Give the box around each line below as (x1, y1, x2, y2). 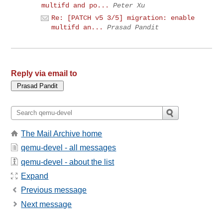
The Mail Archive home (21, 129, 103, 138)
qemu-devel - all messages (21, 143, 116, 152)
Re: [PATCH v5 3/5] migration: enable (51, 13, 195, 22)
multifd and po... (41, 1, 110, 10)
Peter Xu (113, 1, 145, 10)
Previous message (21, 186, 87, 195)
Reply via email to (11, 69, 78, 78)
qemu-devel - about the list (21, 157, 114, 166)
